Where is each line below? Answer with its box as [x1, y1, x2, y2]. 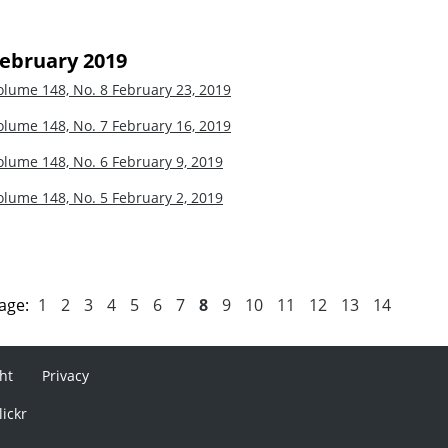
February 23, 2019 [112, 79, 231, 99]
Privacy [42, 365, 90, 385]
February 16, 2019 [112, 115, 231, 135]
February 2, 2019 [112, 187, 223, 207]
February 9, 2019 [112, 151, 223, 171]
